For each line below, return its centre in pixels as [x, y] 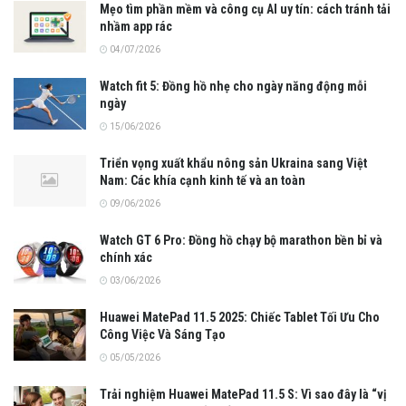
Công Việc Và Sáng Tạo [163, 334]
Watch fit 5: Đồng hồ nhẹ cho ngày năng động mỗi [233, 86]
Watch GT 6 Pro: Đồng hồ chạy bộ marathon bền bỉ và [241, 240]
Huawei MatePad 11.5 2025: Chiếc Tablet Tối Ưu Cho [240, 317]
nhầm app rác [136, 26]
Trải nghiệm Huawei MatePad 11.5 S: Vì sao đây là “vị [243, 394]
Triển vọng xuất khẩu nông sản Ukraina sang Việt [233, 163]
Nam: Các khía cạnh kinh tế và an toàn [203, 180]
